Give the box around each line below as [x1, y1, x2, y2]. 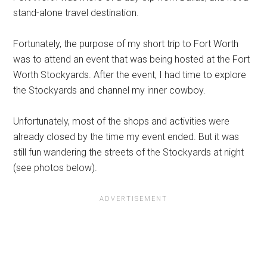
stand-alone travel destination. [13, 7, 139, 19]
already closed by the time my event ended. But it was [13, 131, 240, 143]
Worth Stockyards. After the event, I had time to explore [13, 69, 247, 81]
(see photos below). [13, 162, 100, 174]
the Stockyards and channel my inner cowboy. [13, 85, 206, 97]
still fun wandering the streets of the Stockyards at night [13, 147, 244, 159]
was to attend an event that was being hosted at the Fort [13, 54, 250, 66]
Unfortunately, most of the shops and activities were [13, 116, 230, 128]
